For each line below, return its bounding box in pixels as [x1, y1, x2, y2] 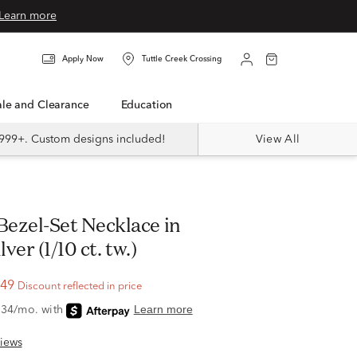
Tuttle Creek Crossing [142, 55, 222, 64]
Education [127, 100, 173, 111]
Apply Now [62, 55, 104, 64]
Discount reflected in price [17, 281, 142, 292]
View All [255, 134, 300, 145]
